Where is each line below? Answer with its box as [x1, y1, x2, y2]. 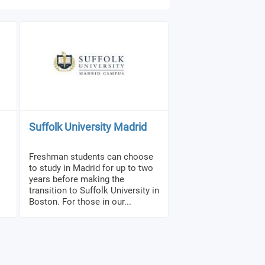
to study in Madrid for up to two [29, 162, 153, 173]
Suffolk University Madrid [29, 121, 147, 134]
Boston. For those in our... [29, 196, 131, 207]
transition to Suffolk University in [29, 185, 159, 196]
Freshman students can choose [29, 151, 153, 162]
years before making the [29, 173, 124, 185]
